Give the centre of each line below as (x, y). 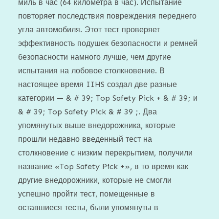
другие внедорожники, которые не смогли (95, 180)
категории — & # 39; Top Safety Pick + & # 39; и (108, 98)
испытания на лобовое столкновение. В (92, 70)
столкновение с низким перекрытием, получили (106, 153)
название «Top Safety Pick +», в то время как (103, 166)
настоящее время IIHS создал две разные (98, 84)
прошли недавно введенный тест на (85, 139)
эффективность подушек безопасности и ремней (108, 43)
